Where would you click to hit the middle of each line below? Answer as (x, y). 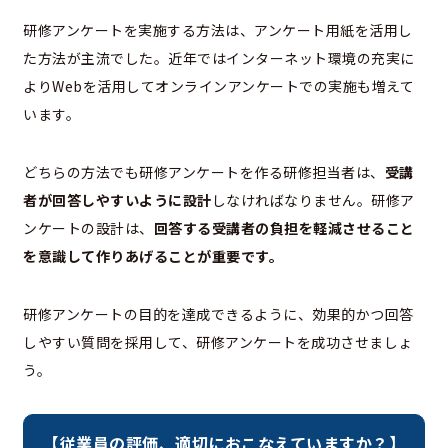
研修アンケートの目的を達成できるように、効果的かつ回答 (218, 314)
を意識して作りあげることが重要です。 (153, 256)
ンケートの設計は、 (88, 228)
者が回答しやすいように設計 (117, 200)
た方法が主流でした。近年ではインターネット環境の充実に (219, 58)
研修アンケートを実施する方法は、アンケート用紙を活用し (218, 30)
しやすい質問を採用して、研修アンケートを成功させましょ (218, 342)
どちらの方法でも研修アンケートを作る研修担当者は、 (204, 172)
